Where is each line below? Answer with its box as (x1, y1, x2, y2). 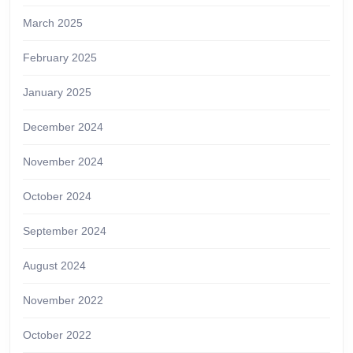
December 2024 (23, 120, 103, 133)
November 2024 (23, 154, 103, 168)
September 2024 (23, 224, 106, 237)
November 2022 (23, 293, 103, 307)
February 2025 (23, 50, 97, 64)
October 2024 (23, 189, 91, 203)
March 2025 (23, 16, 83, 29)
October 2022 (23, 328, 91, 341)
